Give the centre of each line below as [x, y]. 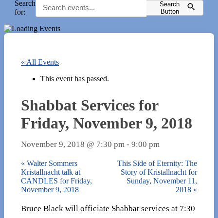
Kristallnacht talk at [51, 172]
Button [170, 11]
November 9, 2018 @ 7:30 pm [73, 144]
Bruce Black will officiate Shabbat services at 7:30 [108, 209]
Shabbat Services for [90, 105]
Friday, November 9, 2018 [107, 123]
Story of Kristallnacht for [159, 172]
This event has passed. [75, 79]
